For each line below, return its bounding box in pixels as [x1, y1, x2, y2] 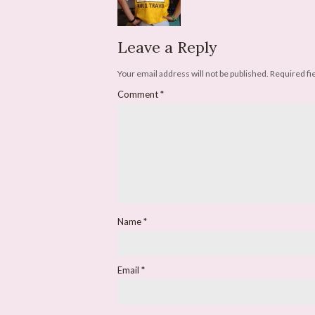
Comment [117, 89, 160, 100]
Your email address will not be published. [117, 68, 269, 79]
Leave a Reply [117, 37, 217, 57]
